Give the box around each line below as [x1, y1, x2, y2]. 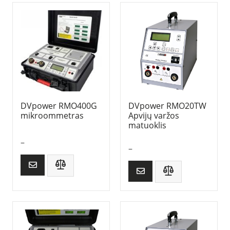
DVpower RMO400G [21, 100, 97, 112]
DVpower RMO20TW [128, 100, 206, 112]
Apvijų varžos [128, 110, 179, 122]
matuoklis [128, 120, 166, 131]
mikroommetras [21, 110, 84, 122]
